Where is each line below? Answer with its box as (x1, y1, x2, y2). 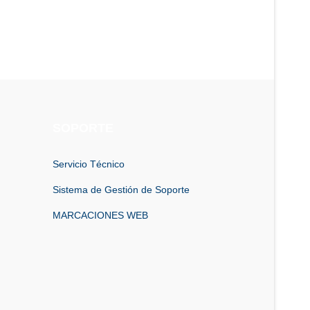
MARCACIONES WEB (53, 209, 148, 221)
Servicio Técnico (53, 158, 125, 170)
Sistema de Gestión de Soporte (53, 183, 190, 195)
